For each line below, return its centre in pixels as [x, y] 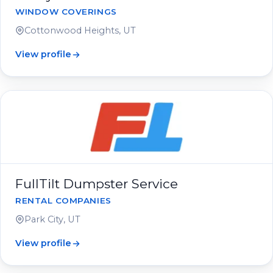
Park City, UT [52, 219]
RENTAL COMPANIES [63, 200]
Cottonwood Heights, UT [80, 30]
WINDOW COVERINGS [66, 12]
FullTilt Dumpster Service [97, 184]
